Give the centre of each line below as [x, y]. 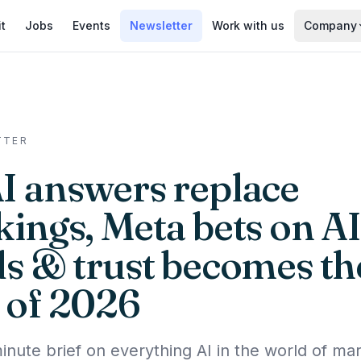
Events [91, 25]
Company [330, 25]
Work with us [248, 25]
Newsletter [161, 25]
